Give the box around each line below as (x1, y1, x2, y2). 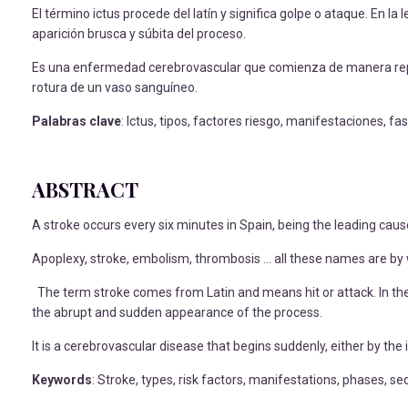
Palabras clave (32, 114, 121, 128)
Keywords (32, 372, 92, 387)
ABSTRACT (32, 176, 138, 203)
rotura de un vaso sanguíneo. (32, 80, 198, 95)
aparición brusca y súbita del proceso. (32, 26, 246, 41)
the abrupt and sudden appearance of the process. (32, 305, 322, 320)
